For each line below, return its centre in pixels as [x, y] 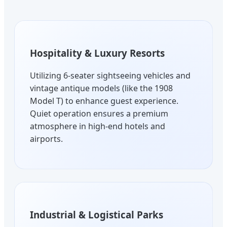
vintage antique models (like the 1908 [101, 88]
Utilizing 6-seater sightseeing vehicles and [110, 76]
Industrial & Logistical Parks [97, 215]
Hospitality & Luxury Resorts [97, 53]
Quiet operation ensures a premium [99, 114]
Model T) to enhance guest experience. [104, 101]
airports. [46, 139]
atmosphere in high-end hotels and [98, 126]
